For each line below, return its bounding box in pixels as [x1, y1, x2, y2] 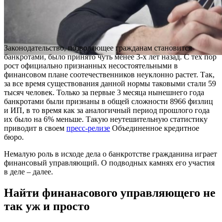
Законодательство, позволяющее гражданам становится [4, 44, 192, 53]
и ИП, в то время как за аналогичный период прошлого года [4, 106, 210, 115]
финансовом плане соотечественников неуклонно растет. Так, [4, 70, 215, 79]
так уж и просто [4, 200, 90, 213]
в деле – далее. [4, 167, 53, 176]
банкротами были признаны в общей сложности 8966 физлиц [4, 97, 213, 106]
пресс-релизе [66, 124, 110, 133]
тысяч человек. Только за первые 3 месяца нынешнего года [4, 88, 204, 97]
